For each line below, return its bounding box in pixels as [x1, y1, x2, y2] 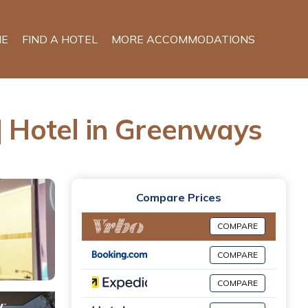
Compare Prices [136, 190, 221, 204]
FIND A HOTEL [22, 32, 98, 46]
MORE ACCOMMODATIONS [111, 32, 255, 46]
